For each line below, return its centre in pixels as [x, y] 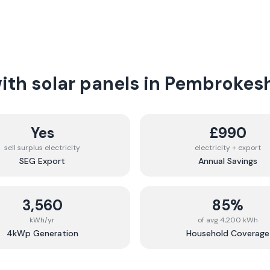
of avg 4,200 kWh [228, 220]
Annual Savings [228, 161]
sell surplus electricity [42, 148]
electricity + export [228, 148]
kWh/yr [42, 220]
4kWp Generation [42, 233]
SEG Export [42, 161]
